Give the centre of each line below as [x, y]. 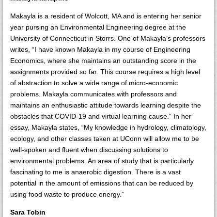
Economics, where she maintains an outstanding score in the [103, 61]
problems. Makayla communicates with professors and [93, 94]
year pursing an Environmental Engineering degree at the [98, 27]
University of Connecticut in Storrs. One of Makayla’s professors [108, 38]
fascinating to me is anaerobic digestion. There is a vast [95, 172]
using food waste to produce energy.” [67, 194]
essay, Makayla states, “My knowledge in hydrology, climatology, [108, 127]
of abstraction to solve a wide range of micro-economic [94, 83]
